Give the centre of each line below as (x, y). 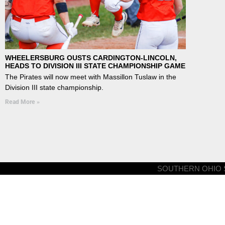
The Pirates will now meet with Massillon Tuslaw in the (91, 77)
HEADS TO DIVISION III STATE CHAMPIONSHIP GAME (95, 66)
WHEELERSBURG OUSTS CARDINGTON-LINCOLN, (91, 58)
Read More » (22, 102)
